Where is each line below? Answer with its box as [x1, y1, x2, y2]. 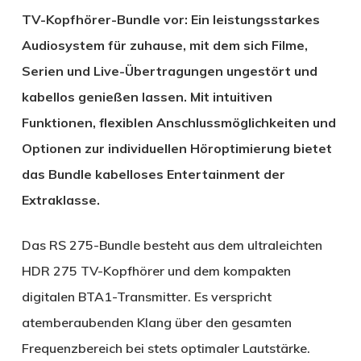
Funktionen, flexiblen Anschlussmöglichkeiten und [21, 114, 336, 131]
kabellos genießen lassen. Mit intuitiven [21, 89, 272, 106]
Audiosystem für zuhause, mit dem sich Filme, [21, 37, 308, 54]
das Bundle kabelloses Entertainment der [21, 166, 285, 183]
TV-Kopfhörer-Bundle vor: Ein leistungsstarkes [21, 11, 320, 28]
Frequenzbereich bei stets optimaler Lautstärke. [21, 340, 310, 357]
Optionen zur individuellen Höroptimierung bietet [21, 140, 332, 157]
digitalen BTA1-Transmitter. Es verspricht [21, 288, 272, 305]
